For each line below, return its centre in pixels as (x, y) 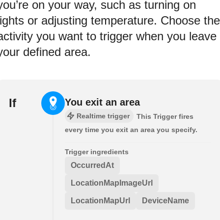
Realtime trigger (103, 116)
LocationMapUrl (100, 201)
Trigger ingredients (97, 152)
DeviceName (165, 201)
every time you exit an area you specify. (131, 130)
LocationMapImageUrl (112, 183)
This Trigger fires (165, 117)
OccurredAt (92, 165)
